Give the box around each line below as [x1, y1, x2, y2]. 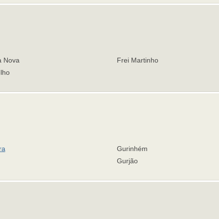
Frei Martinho [117, 56, 158, 64]
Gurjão [117, 157, 138, 165]
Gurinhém [117, 145, 148, 153]
